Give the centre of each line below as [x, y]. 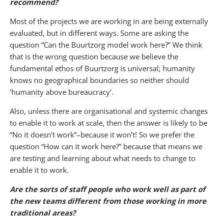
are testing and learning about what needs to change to [103, 158]
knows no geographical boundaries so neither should [99, 80]
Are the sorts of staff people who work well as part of [108, 189]
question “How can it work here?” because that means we [106, 146]
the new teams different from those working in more [108, 201]
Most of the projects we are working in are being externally [109, 21]
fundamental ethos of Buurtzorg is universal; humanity [102, 68]
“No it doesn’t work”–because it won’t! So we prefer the [102, 134]
